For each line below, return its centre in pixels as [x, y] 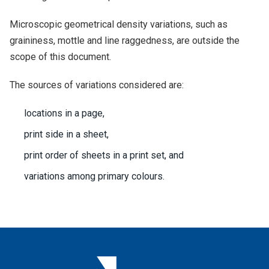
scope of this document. [60, 56]
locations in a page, [64, 113]
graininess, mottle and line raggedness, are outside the [125, 40]
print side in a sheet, [66, 134]
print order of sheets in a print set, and [104, 155]
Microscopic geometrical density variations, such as [119, 24]
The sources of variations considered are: [97, 85]
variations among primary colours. [94, 176]
